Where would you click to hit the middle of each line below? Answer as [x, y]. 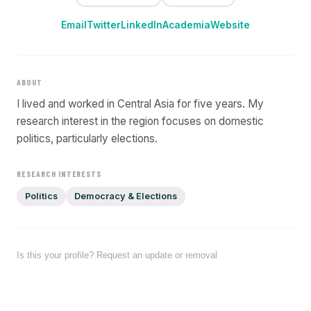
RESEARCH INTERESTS [59, 174]
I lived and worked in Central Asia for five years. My [140, 104]
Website [230, 25]
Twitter [104, 25]
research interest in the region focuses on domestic [140, 121]
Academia [186, 25]
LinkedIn [142, 25]
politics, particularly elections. [87, 138]
